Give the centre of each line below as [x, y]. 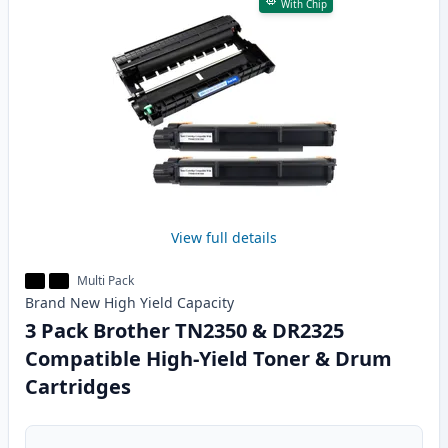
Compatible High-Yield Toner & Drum [208, 359]
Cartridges [78, 387]
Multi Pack [105, 281]
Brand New [62, 303]
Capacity [205, 303]
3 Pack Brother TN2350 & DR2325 [184, 331]
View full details [224, 238]
